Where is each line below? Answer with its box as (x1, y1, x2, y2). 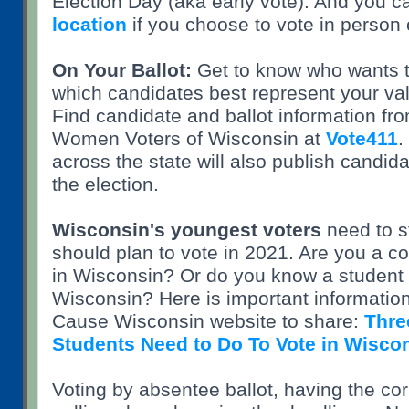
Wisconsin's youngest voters (52, 219, 321, 241)
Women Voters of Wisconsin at (52, 128, 320, 150)
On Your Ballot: (52, 59, 192, 81)
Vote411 (326, 128, 398, 150)
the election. (52, 173, 159, 195)
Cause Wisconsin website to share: (52, 310, 364, 332)
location (52, 14, 127, 36)
